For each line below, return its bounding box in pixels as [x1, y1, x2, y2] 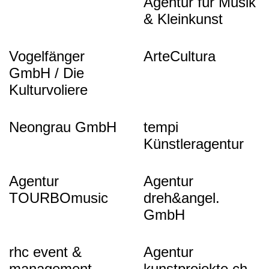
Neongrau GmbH [9, 119, 116, 135]
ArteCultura [144, 48, 216, 64]
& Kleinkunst [144, 11, 223, 27]
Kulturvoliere [9, 82, 88, 98]
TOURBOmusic [9, 190, 108, 206]
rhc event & [9, 244, 82, 260]
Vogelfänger [9, 48, 85, 64]
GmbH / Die [9, 65, 84, 81]
